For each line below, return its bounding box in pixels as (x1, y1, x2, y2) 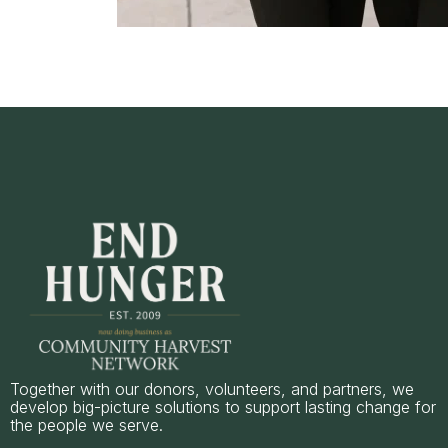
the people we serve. (10, 414, 163, 435)
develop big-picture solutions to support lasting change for (10, 396, 436, 417)
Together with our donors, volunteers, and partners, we (10, 378, 414, 399)
